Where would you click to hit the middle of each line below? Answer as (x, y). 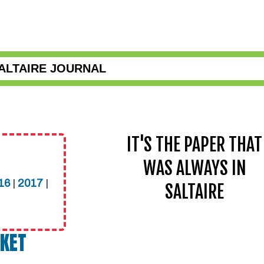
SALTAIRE (194, 192)
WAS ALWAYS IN (194, 168)
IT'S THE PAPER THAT (194, 145)
